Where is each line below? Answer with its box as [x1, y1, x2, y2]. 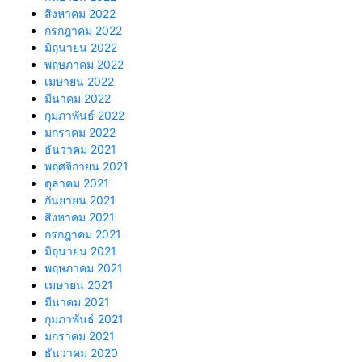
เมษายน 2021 [44, 278, 113, 293]
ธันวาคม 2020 [44, 346, 118, 360]
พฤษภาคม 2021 [44, 261, 123, 276]
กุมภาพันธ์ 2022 [44, 108, 124, 123]
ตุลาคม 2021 [44, 176, 109, 191]
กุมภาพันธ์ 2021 [44, 312, 124, 326]
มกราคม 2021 [44, 329, 115, 343]
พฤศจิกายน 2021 [44, 159, 128, 174]
